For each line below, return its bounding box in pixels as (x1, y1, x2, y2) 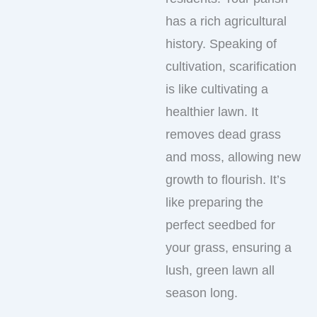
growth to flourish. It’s (166, 172, 286, 187)
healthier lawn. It (166, 104, 258, 119)
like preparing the (166, 195, 263, 209)
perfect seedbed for (166, 217, 275, 232)
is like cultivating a (166, 81, 268, 96)
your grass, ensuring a (166, 240, 292, 255)
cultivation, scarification (166, 59, 296, 74)
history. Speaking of (166, 36, 277, 51)
